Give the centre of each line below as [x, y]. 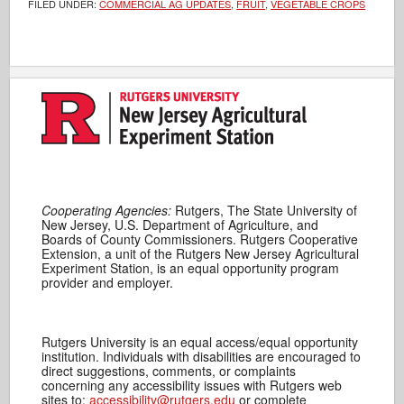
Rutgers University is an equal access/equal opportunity [200, 342]
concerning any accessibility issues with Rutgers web [192, 385]
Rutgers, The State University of [265, 210]
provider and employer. [108, 282]
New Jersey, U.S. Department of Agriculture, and [180, 225]
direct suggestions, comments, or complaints [169, 371]
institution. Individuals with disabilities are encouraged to [202, 356]
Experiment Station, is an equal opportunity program [191, 268]
